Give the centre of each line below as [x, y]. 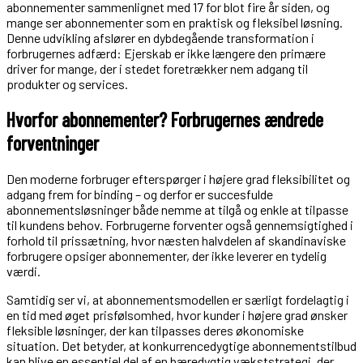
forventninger [53, 143]
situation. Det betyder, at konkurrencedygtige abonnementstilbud [181, 345]
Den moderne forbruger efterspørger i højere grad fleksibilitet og [178, 178]
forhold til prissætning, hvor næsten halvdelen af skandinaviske [176, 240]
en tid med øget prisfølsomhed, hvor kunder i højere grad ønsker [177, 314]
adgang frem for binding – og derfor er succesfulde [140, 194]
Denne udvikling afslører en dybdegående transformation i [160, 37]
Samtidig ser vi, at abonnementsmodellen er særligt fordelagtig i [178, 299]
